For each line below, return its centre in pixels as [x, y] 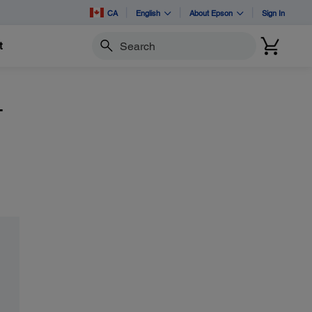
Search [107, 52]
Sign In [273, 13]
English [148, 13]
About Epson [211, 13]
